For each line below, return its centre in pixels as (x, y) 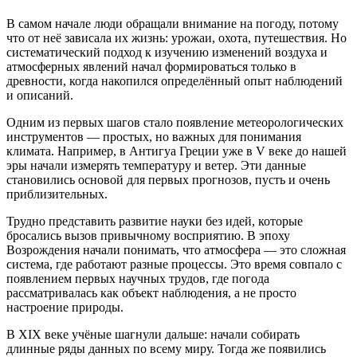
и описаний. (40, 95)
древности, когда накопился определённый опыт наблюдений (175, 80)
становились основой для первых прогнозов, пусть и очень (168, 179)
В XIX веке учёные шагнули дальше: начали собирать (153, 334)
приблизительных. (57, 194)
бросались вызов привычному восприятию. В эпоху (148, 235)
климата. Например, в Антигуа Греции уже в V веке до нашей (177, 151)
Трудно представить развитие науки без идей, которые (155, 221)
